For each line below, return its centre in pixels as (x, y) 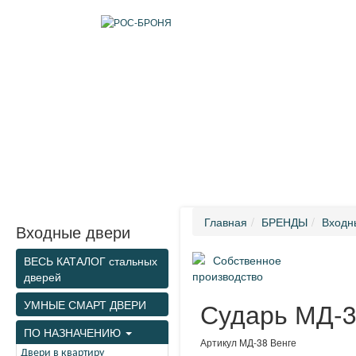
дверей (43, 277)
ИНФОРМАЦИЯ (61, 159)
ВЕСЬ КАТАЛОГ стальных (91, 261)
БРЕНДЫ (285, 222)
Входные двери (73, 232)
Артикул (219, 342)
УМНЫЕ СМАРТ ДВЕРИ (85, 304)
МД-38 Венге (268, 342)
